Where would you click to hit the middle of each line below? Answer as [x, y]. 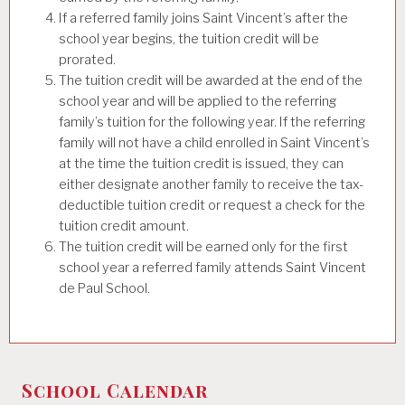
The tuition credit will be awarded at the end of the [211, 80]
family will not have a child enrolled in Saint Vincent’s [214, 142]
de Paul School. [104, 288]
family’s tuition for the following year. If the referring [212, 122]
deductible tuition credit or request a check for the [212, 205]
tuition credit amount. [124, 226]
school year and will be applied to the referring [198, 101]
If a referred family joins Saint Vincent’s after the [203, 18]
